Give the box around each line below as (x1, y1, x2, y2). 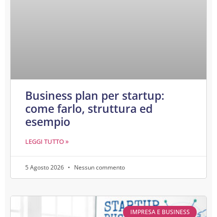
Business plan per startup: (25, 88, 164, 104)
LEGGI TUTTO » (25, 137, 69, 146)
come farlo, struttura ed (25, 101, 153, 117)
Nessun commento (73, 163, 125, 172)
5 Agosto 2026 (25, 163, 65, 172)
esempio (25, 114, 70, 130)
